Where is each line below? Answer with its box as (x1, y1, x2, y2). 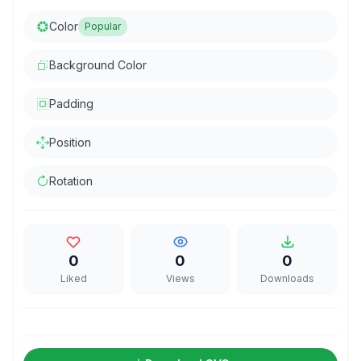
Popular (85, 20, 121, 32)
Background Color (49, 58, 147, 72)
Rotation (49, 174, 93, 188)
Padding (49, 97, 93, 110)
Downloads (260, 272, 315, 284)
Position (49, 135, 91, 149)
